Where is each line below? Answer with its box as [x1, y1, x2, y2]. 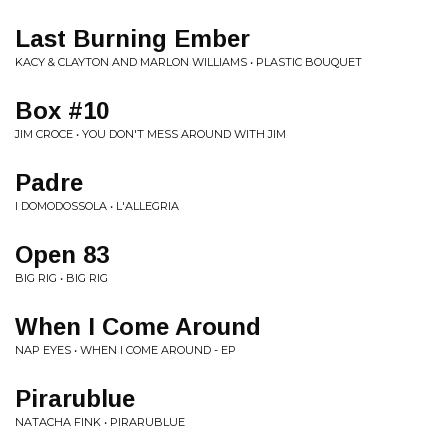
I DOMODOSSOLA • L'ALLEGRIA [15, 199, 179, 213]
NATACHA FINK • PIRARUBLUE [15, 415, 185, 429]
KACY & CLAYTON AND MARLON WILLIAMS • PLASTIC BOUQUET [15, 55, 362, 69]
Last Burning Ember [15, 25, 250, 52]
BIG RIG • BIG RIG [15, 271, 108, 285]
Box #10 [15, 97, 109, 124]
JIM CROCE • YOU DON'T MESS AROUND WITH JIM [15, 127, 286, 141]
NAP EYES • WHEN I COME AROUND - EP [15, 343, 236, 357]
